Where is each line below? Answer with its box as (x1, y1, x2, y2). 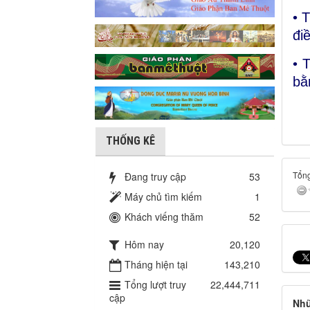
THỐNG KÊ (106, 134, 155, 148)
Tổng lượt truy (125, 277, 186, 292)
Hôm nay (125, 237, 164, 252)
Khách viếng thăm (125, 210, 203, 224)
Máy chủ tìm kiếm (125, 190, 202, 204)
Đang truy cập (125, 170, 186, 184)
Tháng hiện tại (125, 257, 188, 272)
